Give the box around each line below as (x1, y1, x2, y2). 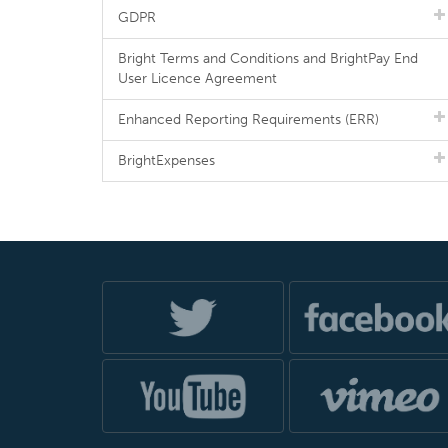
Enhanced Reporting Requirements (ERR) (118, 111, 379, 128)
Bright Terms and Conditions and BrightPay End (118, 50, 418, 67)
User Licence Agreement (118, 70, 277, 87)
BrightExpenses (118, 152, 215, 169)
